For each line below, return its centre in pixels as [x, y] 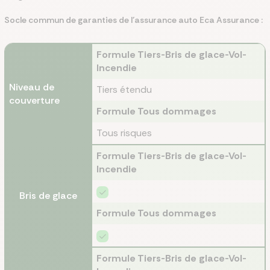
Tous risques [124, 133]
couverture [34, 100]
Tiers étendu [124, 89]
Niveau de [32, 87]
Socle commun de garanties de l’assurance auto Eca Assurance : [133, 20]
